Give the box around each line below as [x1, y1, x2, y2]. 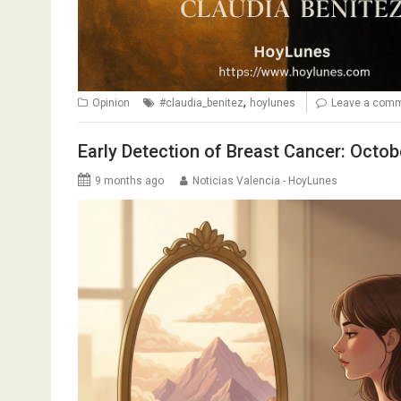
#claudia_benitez [159, 96, 243, 109]
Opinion [92, 96, 130, 109]
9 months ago [95, 175, 164, 188]
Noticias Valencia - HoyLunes [192, 175, 337, 188]
